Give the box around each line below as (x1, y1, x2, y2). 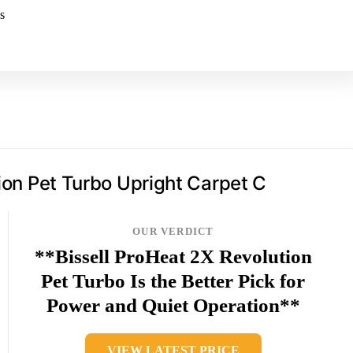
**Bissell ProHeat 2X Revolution (34, 245, 312, 267)
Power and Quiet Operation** (46, 294, 300, 316)
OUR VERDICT (132, 225, 214, 237)
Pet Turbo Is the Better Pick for (41, 269, 306, 292)
